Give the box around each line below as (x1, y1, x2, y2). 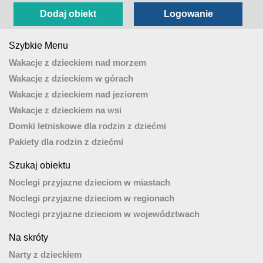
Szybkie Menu (9, 41, 68, 51)
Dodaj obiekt (39, 9, 96, 19)
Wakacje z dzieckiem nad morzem (9, 58, 146, 68)
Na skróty (9, 232, 48, 243)
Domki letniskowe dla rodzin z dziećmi (9, 121, 166, 131)
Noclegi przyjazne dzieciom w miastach (9, 177, 170, 188)
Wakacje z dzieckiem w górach (9, 73, 133, 84)
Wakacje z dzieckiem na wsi (9, 105, 122, 116)
